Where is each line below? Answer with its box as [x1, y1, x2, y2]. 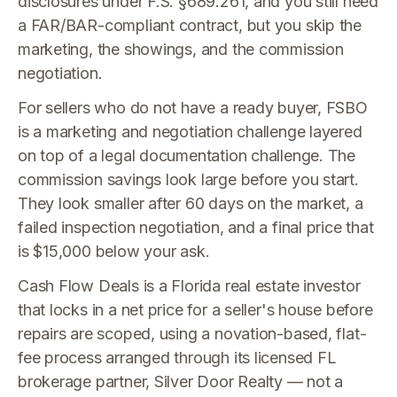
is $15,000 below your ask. [18, 242, 210, 261]
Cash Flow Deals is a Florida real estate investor [18, 276, 361, 295]
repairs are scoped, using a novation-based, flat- [18, 324, 367, 343]
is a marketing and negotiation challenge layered [18, 122, 362, 141]
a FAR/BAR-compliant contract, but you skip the [18, 16, 362, 35]
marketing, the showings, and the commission [18, 40, 344, 58]
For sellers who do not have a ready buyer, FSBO [18, 98, 368, 117]
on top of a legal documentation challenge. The [18, 146, 356, 165]
